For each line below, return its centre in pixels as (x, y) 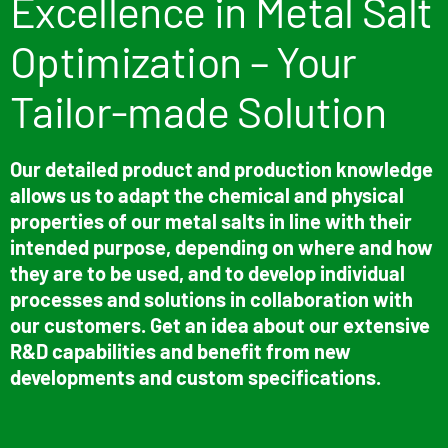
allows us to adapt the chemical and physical (207, 194)
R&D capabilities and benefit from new (180, 350)
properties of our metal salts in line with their (211, 220)
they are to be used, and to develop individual (207, 272)
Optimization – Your (183, 60)
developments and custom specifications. (197, 376)
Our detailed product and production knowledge (221, 168)
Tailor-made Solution (198, 110)
